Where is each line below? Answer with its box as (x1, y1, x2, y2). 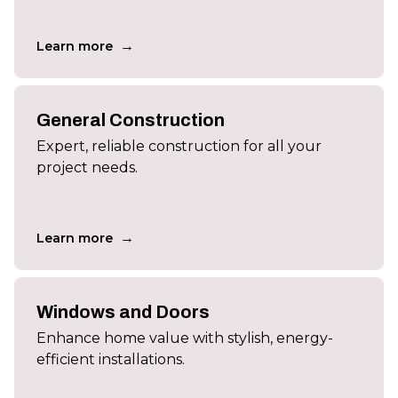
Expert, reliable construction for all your (36, 138, 322, 155)
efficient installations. (36, 351, 185, 368)
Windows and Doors (36, 302, 210, 322)
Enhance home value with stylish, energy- (36, 330, 333, 346)
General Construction (36, 110, 225, 130)
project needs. (36, 159, 138, 176)
